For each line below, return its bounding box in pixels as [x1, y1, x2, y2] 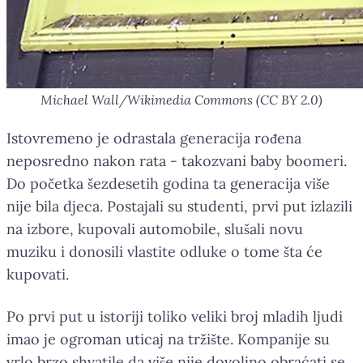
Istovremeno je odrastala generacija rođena [6, 128, 301, 147]
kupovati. [6, 264, 69, 284]
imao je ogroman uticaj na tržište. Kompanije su [6, 329, 330, 348]
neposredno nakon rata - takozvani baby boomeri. [6, 151, 347, 170]
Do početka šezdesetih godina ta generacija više [6, 173, 330, 193]
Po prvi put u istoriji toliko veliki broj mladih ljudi [6, 306, 343, 326]
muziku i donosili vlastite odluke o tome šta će [6, 241, 322, 261]
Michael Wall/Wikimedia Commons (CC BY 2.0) [41, 91, 322, 108]
